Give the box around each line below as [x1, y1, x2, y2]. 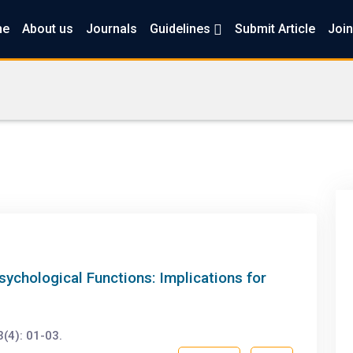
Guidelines [149, 21, 214, 36]
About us [21, 21, 73, 36]
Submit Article [234, 21, 315, 36]
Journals [85, 21, 137, 36]
